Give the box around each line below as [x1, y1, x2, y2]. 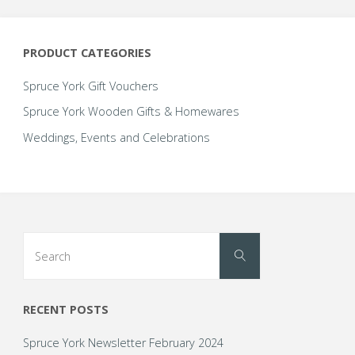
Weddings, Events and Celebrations [22, 129, 210, 145]
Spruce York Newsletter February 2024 [22, 335, 223, 351]
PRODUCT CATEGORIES [22, 44, 151, 60]
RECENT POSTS [22, 301, 109, 317]
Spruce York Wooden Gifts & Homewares [22, 104, 239, 120]
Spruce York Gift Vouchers [22, 78, 158, 94]
